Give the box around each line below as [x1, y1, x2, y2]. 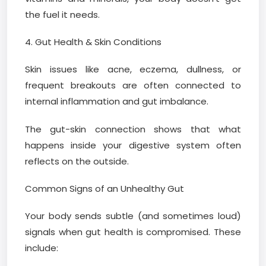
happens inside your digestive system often [25, 138, 241, 151]
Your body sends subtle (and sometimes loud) [25, 209, 241, 222]
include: [25, 241, 58, 254]
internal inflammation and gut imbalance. [25, 95, 208, 108]
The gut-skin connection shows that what [25, 122, 241, 135]
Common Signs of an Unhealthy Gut [25, 182, 184, 195]
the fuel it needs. [25, 8, 100, 21]
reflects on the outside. [25, 154, 129, 167]
